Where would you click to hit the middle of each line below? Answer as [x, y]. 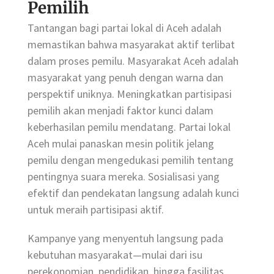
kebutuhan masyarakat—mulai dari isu [115, 255]
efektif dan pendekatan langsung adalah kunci [133, 193]
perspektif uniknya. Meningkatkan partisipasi [130, 94]
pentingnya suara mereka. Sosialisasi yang [124, 176]
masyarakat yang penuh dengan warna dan [125, 77]
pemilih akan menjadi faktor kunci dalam [120, 110]
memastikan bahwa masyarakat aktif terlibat [131, 44]
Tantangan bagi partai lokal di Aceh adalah [124, 28]
